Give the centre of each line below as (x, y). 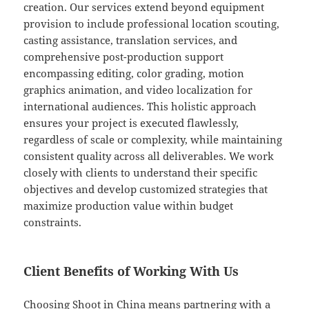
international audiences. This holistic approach (140, 107)
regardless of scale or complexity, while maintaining (153, 140)
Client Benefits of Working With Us (131, 271)
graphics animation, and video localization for (138, 90)
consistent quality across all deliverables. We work (149, 156)
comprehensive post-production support (124, 57)
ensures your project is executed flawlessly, (131, 123)
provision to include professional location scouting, (152, 24)
